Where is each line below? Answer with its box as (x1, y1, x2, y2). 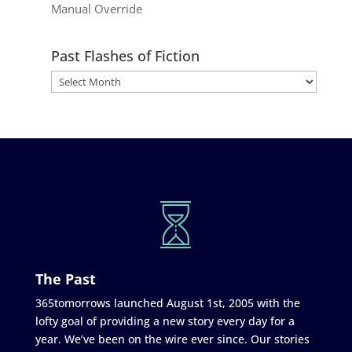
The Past (35, 269, 96, 288)
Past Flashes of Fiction (50, 46, 200, 65)
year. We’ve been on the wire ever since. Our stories (35, 331, 310, 346)
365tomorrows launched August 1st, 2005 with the (35, 295, 300, 310)
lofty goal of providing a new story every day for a (35, 313, 295, 328)
